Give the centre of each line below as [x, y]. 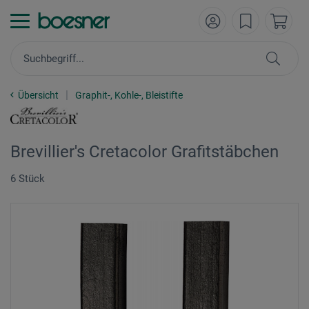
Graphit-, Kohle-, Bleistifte [129, 95]
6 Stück [28, 179]
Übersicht [38, 95]
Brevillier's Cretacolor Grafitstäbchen [144, 152]
